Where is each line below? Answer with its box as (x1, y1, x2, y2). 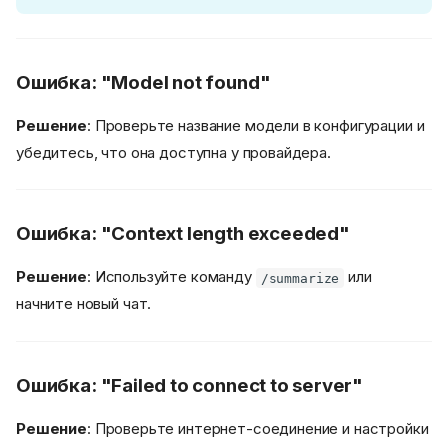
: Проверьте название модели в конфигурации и (86, 115, 425, 135)
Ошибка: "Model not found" (16, 70, 271, 94)
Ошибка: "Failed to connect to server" (16, 373, 364, 397)
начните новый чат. (16, 294, 152, 314)
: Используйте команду (86, 267, 256, 287)
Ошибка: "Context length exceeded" (16, 222, 350, 246)
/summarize (260, 270, 340, 286)
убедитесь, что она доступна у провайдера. (16, 142, 331, 162)
